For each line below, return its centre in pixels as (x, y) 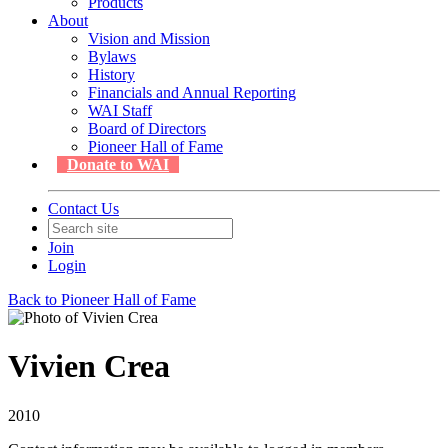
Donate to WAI (118, 164)
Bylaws (112, 56)
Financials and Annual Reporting (192, 92)
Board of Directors (147, 128)
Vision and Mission (149, 38)
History (111, 74)
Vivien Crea (89, 366)
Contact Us (83, 208)
